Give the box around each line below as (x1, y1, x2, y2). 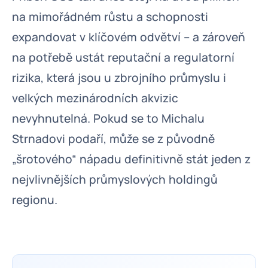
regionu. (12, 192, 57, 208)
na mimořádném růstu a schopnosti (12, 9, 208, 25)
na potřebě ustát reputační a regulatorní (12, 50, 234, 65)
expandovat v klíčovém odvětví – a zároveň (12, 29, 245, 45)
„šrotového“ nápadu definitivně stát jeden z (12, 151, 251, 167)
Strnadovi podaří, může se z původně (12, 131, 215, 147)
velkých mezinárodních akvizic (12, 90, 178, 106)
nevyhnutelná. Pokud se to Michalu (12, 111, 205, 126)
